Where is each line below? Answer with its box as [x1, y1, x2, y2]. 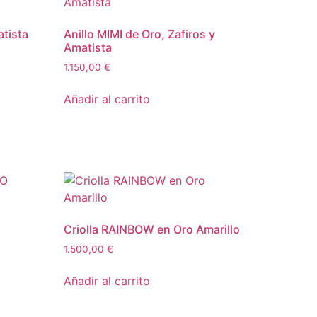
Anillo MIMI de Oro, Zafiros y [64, 27, 216, 41]
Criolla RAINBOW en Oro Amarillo [64, 221, 241, 236]
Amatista [64, 40, 113, 54]
